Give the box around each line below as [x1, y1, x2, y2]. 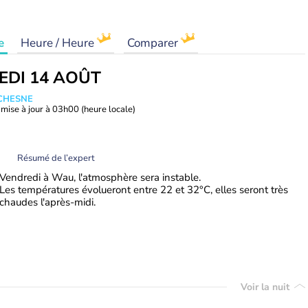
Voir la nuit [241, 280, 292, 294]
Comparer [127, 35, 181, 51]
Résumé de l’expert [17, 151, 95, 164]
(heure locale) [81, 103, 135, 115]
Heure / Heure [21, 35, 97, 51]
